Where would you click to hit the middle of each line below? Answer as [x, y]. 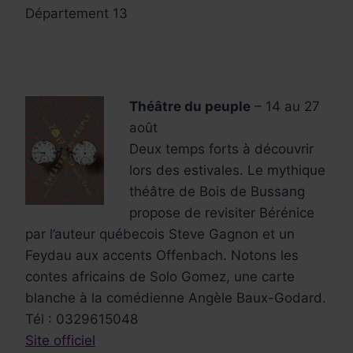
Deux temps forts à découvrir [221, 149]
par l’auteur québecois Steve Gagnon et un [160, 234]
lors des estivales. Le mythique [227, 170]
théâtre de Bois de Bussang [217, 191]
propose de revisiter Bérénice [222, 212]
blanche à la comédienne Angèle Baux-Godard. [176, 297]
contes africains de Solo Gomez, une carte [160, 276]
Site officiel [60, 340]
